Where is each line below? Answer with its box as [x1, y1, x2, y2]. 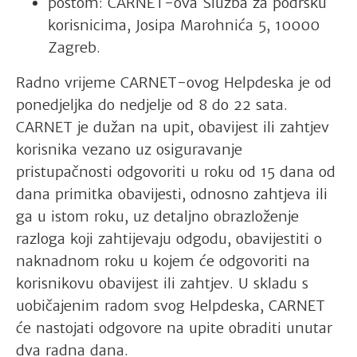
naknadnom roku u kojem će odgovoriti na [16, 251, 310, 270]
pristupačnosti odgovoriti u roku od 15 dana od [16, 162, 335, 181]
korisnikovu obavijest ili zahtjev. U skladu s [16, 273, 308, 292]
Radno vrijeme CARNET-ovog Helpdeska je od [16, 73, 331, 92]
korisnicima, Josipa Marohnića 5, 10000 [48, 15, 320, 34]
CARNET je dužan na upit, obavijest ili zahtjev [16, 117, 329, 136]
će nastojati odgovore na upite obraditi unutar [16, 318, 332, 337]
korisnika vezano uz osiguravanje [16, 139, 242, 159]
